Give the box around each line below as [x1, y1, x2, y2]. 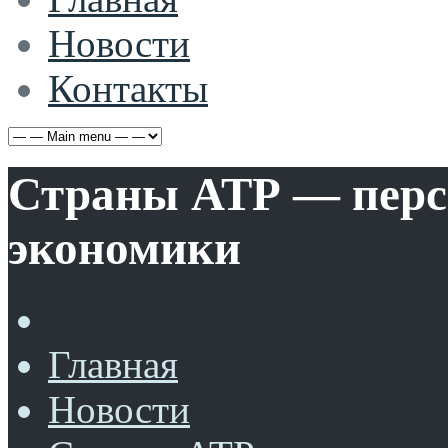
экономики [8, 222, 241, 275]
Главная [48, 342, 178, 386]
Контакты [48, 67, 208, 110]
